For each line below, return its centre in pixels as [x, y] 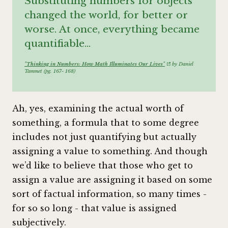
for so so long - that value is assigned [94, 208]
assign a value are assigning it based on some [112, 180]
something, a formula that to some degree [106, 123]
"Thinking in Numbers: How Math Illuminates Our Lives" [95, 64]
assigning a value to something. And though [110, 151]
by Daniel [182, 64]
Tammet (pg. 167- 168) [50, 71]
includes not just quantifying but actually [104, 137]
